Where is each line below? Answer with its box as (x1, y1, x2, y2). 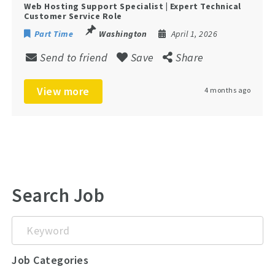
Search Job (12, 184, 105, 207)
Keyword (11, 217, 53, 232)
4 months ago (204, 85, 251, 95)
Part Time (34, 28, 74, 39)
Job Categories (12, 252, 89, 267)
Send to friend (40, 50, 108, 64)
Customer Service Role (24, 10, 122, 21)
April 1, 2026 (171, 28, 218, 39)
